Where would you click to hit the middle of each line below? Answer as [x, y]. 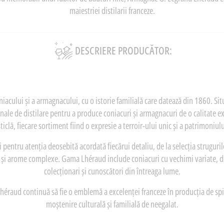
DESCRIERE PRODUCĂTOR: [123, 51]
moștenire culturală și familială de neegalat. [112, 204]
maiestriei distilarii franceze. [112, 11]
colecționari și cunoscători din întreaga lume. [112, 171]
